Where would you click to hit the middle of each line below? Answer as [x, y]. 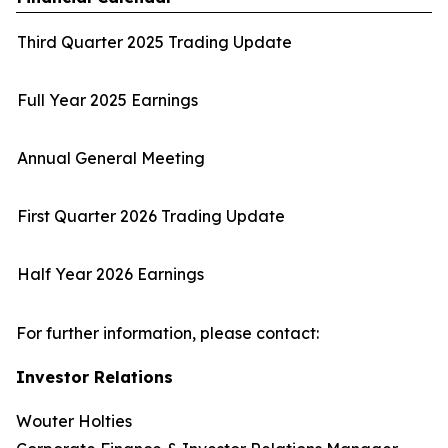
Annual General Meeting [111, 158]
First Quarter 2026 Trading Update [151, 216]
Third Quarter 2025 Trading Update [154, 42]
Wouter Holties [74, 421]
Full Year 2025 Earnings [107, 100]
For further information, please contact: [167, 333]
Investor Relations [94, 377]
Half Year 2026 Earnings [110, 274]
